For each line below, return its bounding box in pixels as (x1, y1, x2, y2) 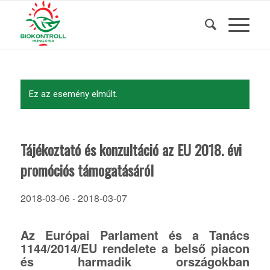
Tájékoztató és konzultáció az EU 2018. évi (20, 139, 242, 160)
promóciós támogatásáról (20, 159, 154, 181)
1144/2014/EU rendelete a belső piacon (20, 239, 250, 257)
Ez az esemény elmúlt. (28, 89, 118, 99)
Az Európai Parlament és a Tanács (20, 226, 250, 243)
